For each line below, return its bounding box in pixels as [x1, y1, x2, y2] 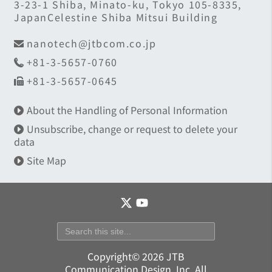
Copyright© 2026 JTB [87, 248, 185, 263]
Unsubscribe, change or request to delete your [26, 121, 237, 136]
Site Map [26, 153, 66, 168]
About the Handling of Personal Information [26, 103, 228, 117]
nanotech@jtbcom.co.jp [26, 36, 157, 50]
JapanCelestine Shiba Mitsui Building [14, 10, 218, 24]
